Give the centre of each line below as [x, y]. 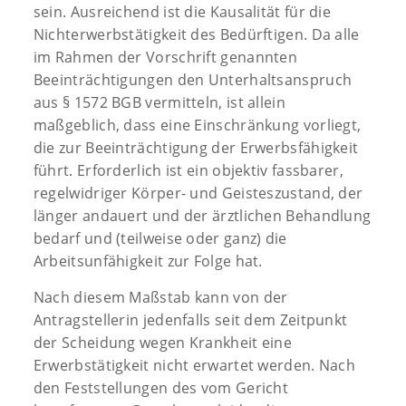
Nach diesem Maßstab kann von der [160, 297]
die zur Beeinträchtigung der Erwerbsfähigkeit [196, 147]
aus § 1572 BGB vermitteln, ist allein [159, 102]
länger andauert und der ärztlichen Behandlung [202, 215]
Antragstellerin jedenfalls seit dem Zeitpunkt [190, 319]
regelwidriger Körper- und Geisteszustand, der [198, 193]
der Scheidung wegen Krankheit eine [163, 342]
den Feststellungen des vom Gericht [161, 387]
